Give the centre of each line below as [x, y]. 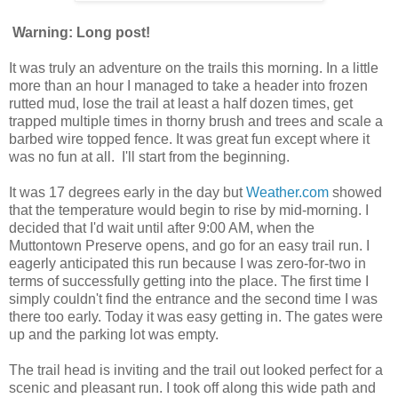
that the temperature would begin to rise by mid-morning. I [189, 210]
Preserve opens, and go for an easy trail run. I [226, 245]
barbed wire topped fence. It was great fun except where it [189, 139]
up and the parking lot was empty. [114, 334]
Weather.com [287, 192]
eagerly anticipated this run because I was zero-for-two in [187, 263]
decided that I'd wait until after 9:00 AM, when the [162, 227]
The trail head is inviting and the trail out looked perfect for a [196, 370]
